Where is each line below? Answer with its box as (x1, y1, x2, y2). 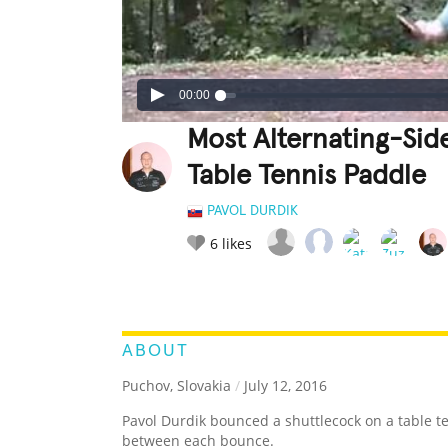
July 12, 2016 (240, 376, 327, 396)
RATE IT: (187, 282, 227, 294)
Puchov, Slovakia (122, 376, 231, 396)
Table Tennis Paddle (187, 162, 426, 191)
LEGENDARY (242, 280, 308, 295)
